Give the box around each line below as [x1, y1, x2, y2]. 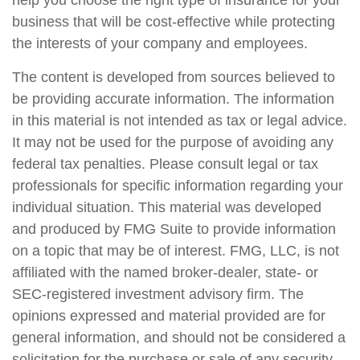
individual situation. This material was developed [12, 199, 321, 215]
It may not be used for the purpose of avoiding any [12, 134, 333, 150]
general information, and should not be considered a [12, 329, 346, 346]
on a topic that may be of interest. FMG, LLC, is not [12, 243, 339, 259]
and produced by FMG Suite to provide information [12, 221, 336, 237]
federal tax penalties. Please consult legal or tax [12, 156, 318, 172]
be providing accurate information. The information [12, 91, 334, 107]
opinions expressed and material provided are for [12, 308, 325, 324]
